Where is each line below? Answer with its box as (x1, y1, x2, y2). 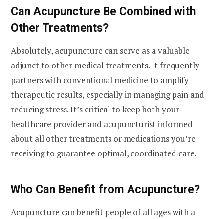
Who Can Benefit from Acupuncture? (11, 182, 200, 196)
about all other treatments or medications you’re (11, 133, 196, 145)
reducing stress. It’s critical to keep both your (11, 104, 179, 115)
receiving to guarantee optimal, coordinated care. (11, 148, 197, 159)
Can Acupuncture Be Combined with (11, 4, 196, 19)
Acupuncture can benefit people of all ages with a (11, 206, 195, 218)
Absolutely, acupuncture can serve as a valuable (11, 45, 190, 57)
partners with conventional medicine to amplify (11, 74, 189, 86)
